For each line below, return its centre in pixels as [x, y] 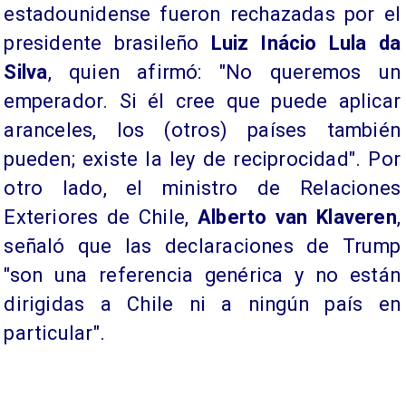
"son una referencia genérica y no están [202, 275]
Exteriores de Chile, [101, 217]
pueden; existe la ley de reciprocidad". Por [202, 159]
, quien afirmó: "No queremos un [224, 72]
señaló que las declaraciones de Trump [202, 246]
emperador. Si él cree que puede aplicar [202, 101]
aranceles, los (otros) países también [202, 130]
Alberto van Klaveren [297, 217]
